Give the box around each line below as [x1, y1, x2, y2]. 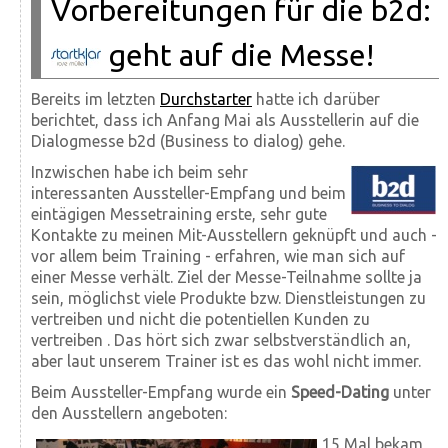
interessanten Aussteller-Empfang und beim [31, 184, 346, 203]
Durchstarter [160, 90, 252, 109]
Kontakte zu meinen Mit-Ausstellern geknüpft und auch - [31, 226, 437, 245]
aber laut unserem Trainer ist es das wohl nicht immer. [31, 352, 421, 371]
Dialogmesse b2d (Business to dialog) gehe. [31, 132, 345, 151]
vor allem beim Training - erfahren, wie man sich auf [31, 247, 405, 266]
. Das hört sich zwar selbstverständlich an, [107, 331, 411, 350]
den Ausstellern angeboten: [31, 404, 227, 423]
